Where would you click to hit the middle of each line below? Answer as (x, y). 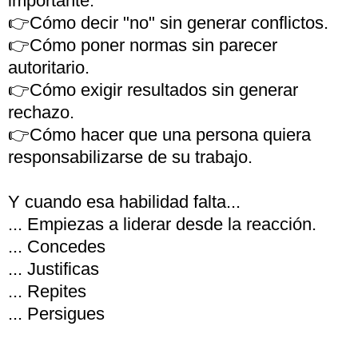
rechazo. (41, 112)
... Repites (47, 291)
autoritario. (49, 68)
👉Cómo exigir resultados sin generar (153, 90)
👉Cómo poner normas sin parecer (143, 45)
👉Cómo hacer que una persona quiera (159, 135)
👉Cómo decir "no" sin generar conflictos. (168, 23)
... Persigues (56, 314)
